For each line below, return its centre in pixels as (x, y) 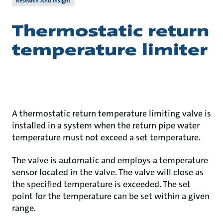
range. (25, 208)
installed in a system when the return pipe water (106, 125)
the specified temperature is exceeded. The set (101, 184)
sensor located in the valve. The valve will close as (108, 172)
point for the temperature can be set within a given (111, 196)
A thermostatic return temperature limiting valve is (111, 113)
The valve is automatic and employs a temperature (110, 160)
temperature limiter (110, 50)
